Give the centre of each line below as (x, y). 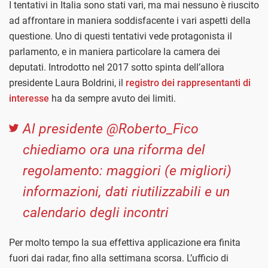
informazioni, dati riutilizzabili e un (126, 191)
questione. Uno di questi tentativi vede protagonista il (121, 36)
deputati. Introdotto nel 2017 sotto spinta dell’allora (117, 67)
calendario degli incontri (96, 212)
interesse (29, 98)
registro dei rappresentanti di (188, 83)
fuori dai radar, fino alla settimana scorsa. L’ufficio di (119, 258)
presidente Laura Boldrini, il (67, 83)
